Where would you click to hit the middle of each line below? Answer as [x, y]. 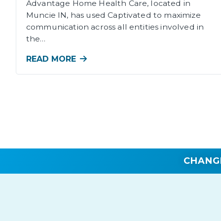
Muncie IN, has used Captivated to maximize [113, 15]
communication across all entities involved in [115, 27]
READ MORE [51, 59]
